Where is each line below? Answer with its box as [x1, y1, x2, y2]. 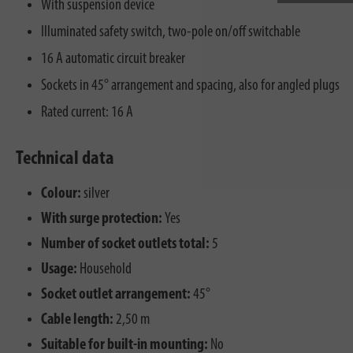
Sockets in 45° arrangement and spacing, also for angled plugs [41, 78, 340, 95]
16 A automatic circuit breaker [41, 51, 185, 68]
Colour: [41, 186, 81, 203]
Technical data [16, 149, 114, 169]
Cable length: [41, 312, 113, 329]
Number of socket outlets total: [41, 236, 210, 253]
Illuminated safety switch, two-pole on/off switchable [41, 24, 300, 41]
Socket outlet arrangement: [41, 287, 191, 303]
